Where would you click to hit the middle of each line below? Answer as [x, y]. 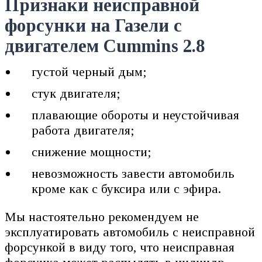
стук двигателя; [76, 93]
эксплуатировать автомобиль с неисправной [130, 232]
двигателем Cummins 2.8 [105, 46]
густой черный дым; [89, 71]
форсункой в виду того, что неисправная [120, 247]
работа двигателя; [83, 130]
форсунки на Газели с [93, 25]
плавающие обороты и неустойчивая [136, 115]
